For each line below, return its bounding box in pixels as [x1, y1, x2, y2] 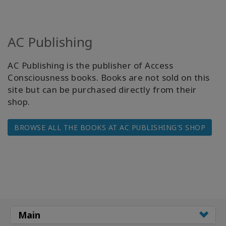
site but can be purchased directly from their [8, 83, 197, 95]
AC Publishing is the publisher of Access [8, 59, 173, 71]
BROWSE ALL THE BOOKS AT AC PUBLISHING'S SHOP [14, 122, 205, 132]
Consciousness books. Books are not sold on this [8, 71, 210, 83]
